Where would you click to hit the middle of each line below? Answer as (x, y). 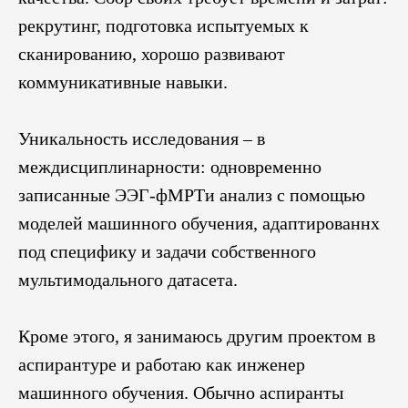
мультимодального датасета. (128, 279)
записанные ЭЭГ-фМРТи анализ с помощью (192, 194)
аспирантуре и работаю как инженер (162, 364)
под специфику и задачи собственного (167, 251)
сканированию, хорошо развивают (152, 53)
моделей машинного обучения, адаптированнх (199, 223)
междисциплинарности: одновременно (170, 166)
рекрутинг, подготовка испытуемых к (163, 25)
